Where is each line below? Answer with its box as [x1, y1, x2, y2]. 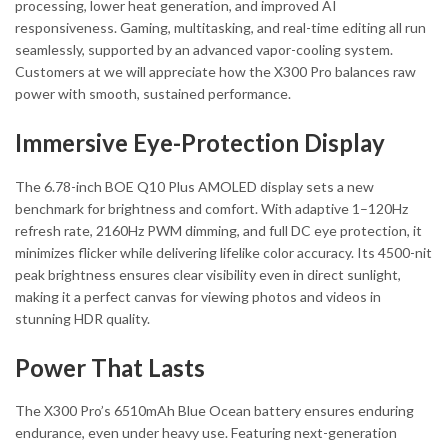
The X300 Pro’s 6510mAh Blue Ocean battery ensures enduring [15, 402, 414, 420]
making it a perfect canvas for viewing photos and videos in [15, 287, 381, 305]
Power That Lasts [15, 352, 205, 382]
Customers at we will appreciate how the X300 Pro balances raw [15, 63, 416, 81]
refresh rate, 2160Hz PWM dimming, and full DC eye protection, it [15, 221, 422, 239]
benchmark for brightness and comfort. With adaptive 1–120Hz [15, 199, 408, 217]
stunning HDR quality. [15, 309, 150, 327]
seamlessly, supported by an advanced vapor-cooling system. [15, 41, 393, 59]
